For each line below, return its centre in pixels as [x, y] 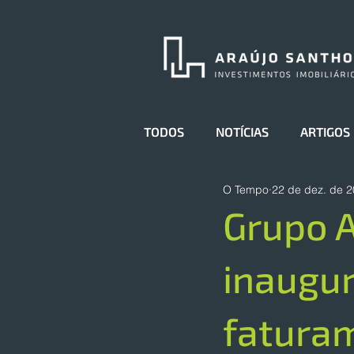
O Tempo [246, 189]
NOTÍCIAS [242, 132]
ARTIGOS [325, 132]
